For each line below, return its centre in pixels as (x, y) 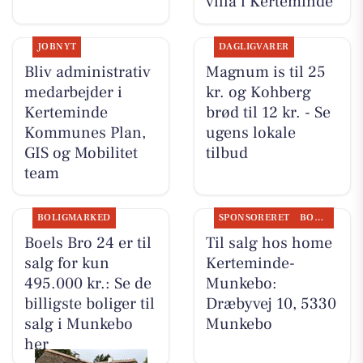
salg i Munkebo (78, 324)
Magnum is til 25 (265, 72)
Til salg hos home (269, 243)
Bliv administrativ (87, 72)
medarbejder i (73, 92)
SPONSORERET (254, 217)
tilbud (226, 153)
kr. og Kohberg (258, 92)
